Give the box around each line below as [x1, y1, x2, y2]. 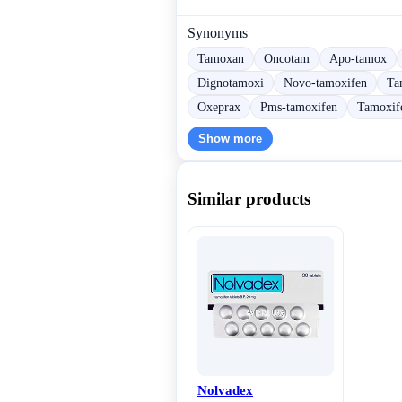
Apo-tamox [329, 50, 387, 66]
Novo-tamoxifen [284, 74, 367, 90]
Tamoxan [197, 50, 244, 66]
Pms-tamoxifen [260, 99, 337, 114]
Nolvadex [197, 383, 253, 398]
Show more [198, 131, 262, 145]
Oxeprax [197, 99, 240, 114]
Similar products [188, 189, 310, 209]
